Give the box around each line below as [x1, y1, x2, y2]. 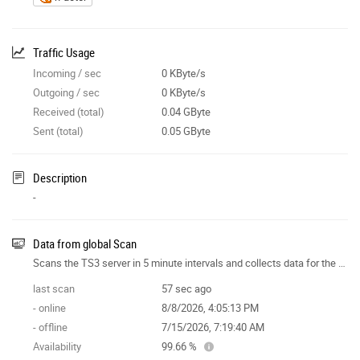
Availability [33, 338, 81, 354]
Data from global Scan [33, 235, 137, 252]
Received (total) [33, 104, 104, 119]
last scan [33, 280, 75, 296]
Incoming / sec [33, 65, 101, 80]
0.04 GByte [161, 104, 211, 119]
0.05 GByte [161, 123, 211, 138]
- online [33, 300, 66, 315]
